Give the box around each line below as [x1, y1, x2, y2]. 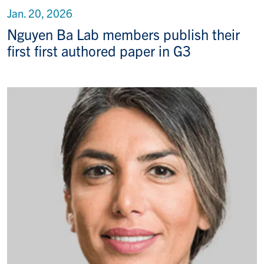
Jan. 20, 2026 [7, 6, 72, 21]
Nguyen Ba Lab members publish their [7, 25, 240, 44]
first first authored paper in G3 [7, 41, 191, 60]
